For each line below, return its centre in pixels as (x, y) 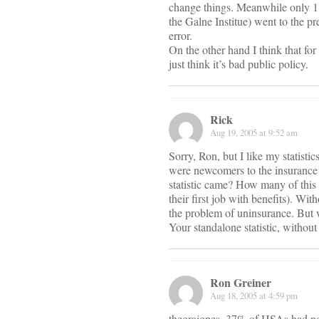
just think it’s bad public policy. (239, 64)
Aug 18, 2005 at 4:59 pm (254, 296)
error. (181, 36)
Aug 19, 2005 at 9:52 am (254, 133)
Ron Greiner (241, 283)
